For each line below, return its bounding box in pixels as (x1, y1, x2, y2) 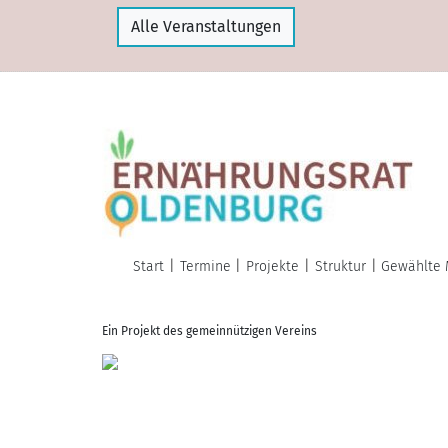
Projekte (246, 257, 300, 275)
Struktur (314, 257, 366, 275)
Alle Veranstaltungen (131, 16, 281, 36)
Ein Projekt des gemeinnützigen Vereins (102, 323, 317, 338)
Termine (179, 257, 231, 275)
